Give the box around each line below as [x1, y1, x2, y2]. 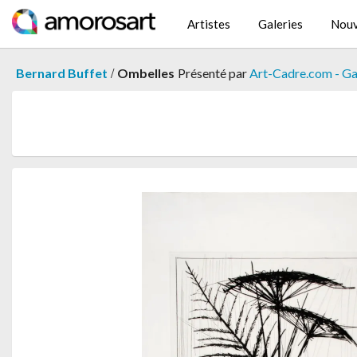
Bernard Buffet [16, 65, 108, 80]
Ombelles [117, 65, 175, 80]
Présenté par [178, 65, 249, 80]
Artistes [187, 17, 230, 32]
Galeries [258, 17, 303, 32]
